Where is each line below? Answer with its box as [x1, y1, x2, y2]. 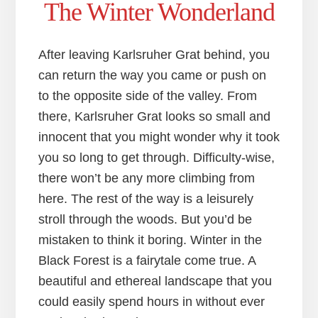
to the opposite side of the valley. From [38, 88, 257, 103]
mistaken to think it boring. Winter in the [38, 232, 262, 247]
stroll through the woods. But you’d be [38, 212, 252, 226]
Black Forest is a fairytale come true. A [38, 253, 256, 268]
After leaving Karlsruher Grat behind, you [38, 47, 270, 62]
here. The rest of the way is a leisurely [38, 191, 253, 206]
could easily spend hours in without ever [38, 294, 265, 309]
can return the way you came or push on [38, 67, 266, 82]
